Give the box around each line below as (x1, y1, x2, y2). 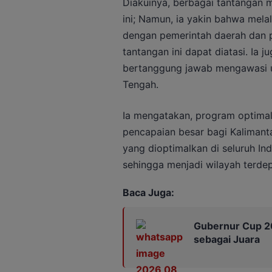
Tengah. (122, 78, 158, 90)
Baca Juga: (122, 186, 174, 199)
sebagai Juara (193, 233, 260, 245)
